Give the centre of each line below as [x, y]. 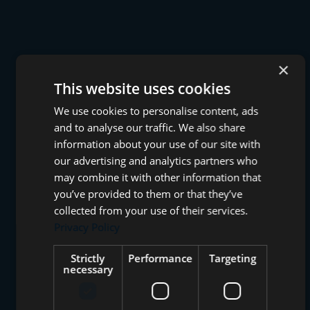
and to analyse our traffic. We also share [150, 127]
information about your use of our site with [157, 144]
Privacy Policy [87, 227]
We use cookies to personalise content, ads [156, 111]
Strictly [88, 258]
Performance [160, 258]
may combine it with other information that [158, 177]
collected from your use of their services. [151, 210]
